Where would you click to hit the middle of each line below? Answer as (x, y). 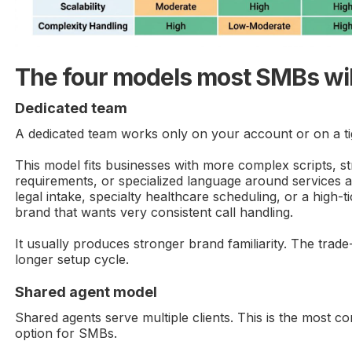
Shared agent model (86, 291)
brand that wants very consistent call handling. (154, 212)
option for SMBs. (66, 333)
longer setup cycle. (72, 259)
